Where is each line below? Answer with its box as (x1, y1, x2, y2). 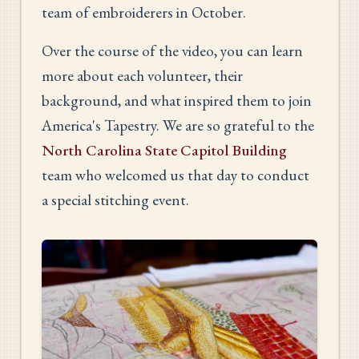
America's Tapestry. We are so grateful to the (42, 115, 314, 136)
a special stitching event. (42, 190, 189, 211)
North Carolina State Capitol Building (42, 140, 287, 161)
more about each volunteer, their (42, 66, 243, 87)
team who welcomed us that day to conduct (42, 165, 309, 186)
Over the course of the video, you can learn (42, 41, 303, 62)
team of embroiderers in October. (42, 2, 246, 23)
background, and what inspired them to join (42, 91, 312, 111)
